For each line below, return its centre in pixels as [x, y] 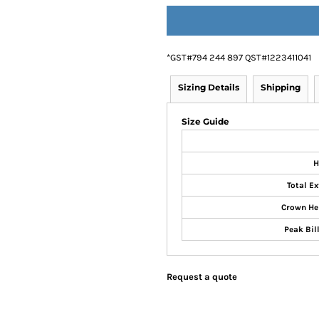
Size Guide [205, 121]
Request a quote [202, 277]
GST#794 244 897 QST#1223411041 [241, 57]
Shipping [281, 87]
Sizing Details [209, 87]
